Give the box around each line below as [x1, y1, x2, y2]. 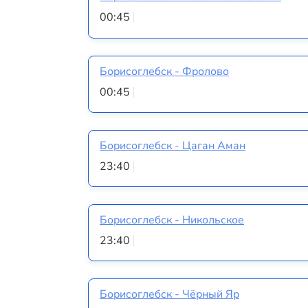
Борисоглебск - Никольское [100, 212, 244, 228]
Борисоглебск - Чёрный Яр [100, 287, 239, 302]
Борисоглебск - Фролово [100, 63, 229, 79]
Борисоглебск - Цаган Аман [100, 137, 245, 153]
